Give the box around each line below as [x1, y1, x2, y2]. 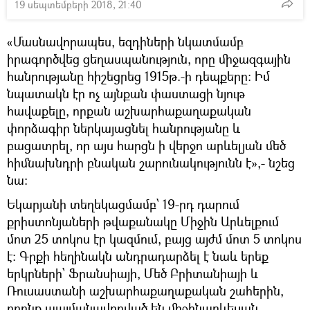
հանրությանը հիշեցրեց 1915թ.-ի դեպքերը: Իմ [7, 67, 270, 84]
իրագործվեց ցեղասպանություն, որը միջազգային [7, 50, 291, 67]
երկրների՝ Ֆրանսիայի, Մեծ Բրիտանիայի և [7, 264, 258, 282]
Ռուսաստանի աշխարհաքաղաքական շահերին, [7, 282, 284, 299]
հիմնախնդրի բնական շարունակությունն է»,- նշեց [7, 154, 295, 171]
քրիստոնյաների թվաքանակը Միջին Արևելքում [7, 212, 279, 230]
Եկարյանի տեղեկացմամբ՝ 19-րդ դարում [7, 195, 239, 212]
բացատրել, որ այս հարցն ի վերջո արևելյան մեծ [7, 136, 286, 154]
